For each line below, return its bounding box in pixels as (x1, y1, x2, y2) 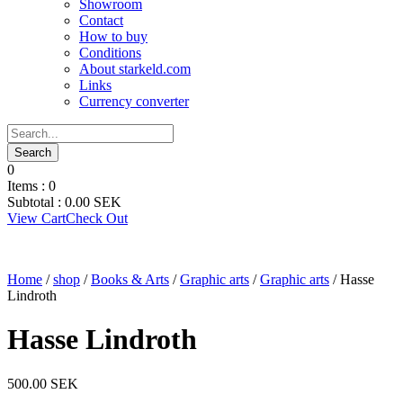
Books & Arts (91, 272, 169, 287)
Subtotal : (7, 194, 65, 210)
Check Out (66, 210, 128, 226)
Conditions (79, 45, 141, 60)
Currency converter (79, 94, 189, 109)
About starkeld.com (79, 61, 191, 76)
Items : (7, 178, 49, 193)
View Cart (7, 210, 66, 226)
